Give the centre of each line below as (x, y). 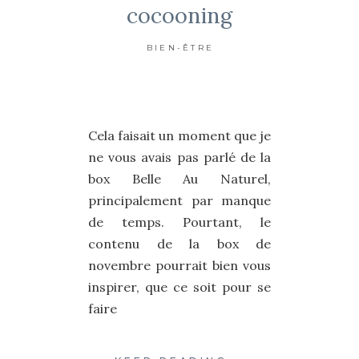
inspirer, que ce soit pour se (179, 287)
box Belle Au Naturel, (179, 179)
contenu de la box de (179, 244)
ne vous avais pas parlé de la (179, 157)
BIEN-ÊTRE (180, 48)
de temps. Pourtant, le (179, 222)
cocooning (179, 16)
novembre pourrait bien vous (179, 266)
